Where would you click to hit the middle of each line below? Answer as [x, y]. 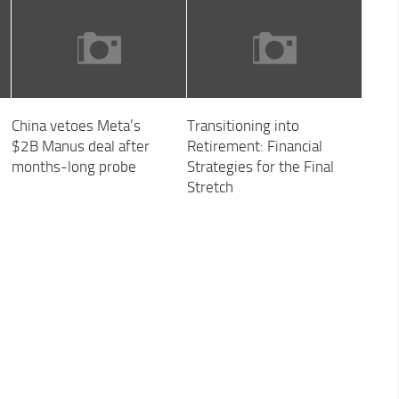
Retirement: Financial [254, 147]
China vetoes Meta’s [76, 126]
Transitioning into [243, 126]
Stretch [210, 187]
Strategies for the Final [260, 167]
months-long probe [73, 167]
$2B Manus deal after [80, 147]
